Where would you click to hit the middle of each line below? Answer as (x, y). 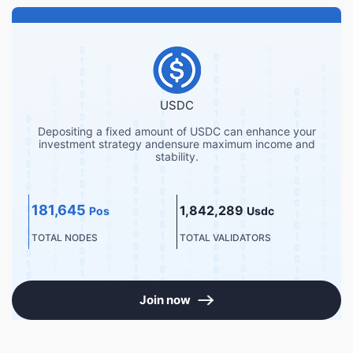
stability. (176, 156)
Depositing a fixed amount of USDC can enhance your (176, 131)
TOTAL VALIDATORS (225, 238)
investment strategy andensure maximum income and (176, 144)
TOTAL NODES (65, 238)
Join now (165, 300)
